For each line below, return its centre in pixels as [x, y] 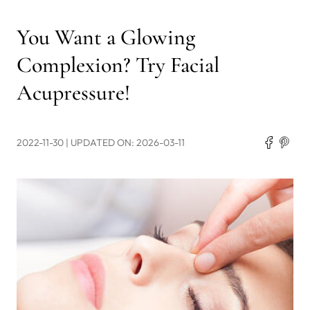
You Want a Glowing [106, 37]
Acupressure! [73, 92]
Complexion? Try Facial [118, 64]
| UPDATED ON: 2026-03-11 [125, 142]
